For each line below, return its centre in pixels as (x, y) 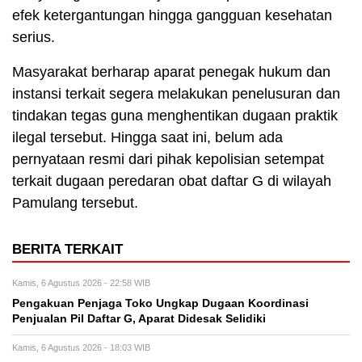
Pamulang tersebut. (75, 202)
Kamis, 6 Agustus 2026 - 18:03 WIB (81, 347)
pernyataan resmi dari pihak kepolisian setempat (168, 159)
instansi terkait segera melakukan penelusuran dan (176, 93)
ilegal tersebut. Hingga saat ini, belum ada (147, 137)
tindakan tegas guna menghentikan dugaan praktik (175, 115)
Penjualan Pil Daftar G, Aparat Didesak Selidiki (139, 318)
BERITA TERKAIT (67, 249)
